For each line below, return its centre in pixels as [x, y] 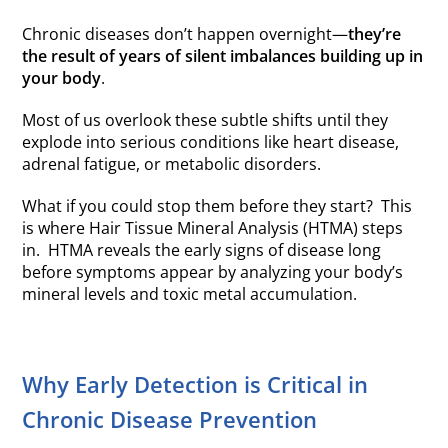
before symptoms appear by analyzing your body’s [213, 272]
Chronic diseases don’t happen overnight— [185, 34]
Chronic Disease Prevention [170, 419]
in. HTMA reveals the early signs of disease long [202, 250]
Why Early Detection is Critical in [195, 384]
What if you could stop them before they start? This [217, 206]
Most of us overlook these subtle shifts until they [205, 120]
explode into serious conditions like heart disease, [211, 142]
